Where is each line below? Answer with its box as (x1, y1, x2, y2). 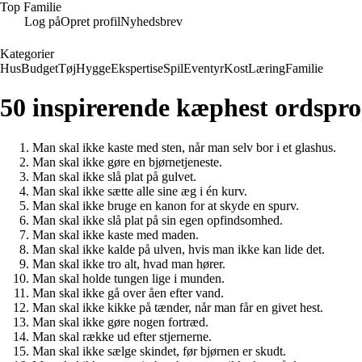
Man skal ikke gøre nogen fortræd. (32, 314, 208, 329)
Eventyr (183, 61, 224, 75)
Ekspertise (111, 61, 163, 75)
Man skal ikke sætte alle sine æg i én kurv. (32, 183, 247, 198)
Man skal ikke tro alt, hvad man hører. (32, 256, 225, 271)
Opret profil (61, 15, 120, 28)
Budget (21, 61, 58, 75)
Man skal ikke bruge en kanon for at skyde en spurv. (32, 198, 299, 213)
